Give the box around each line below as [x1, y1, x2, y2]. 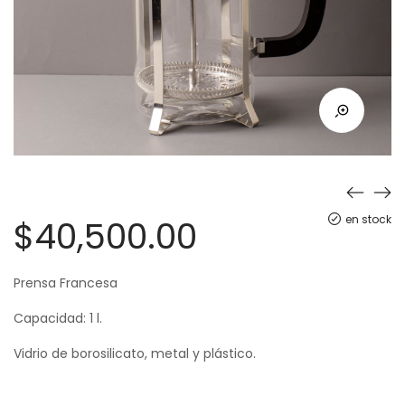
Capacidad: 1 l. [14, 308, 102, 327]
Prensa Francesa [14, 273, 118, 292]
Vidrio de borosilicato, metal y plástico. [14, 344, 256, 363]
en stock [345, 211, 391, 227]
